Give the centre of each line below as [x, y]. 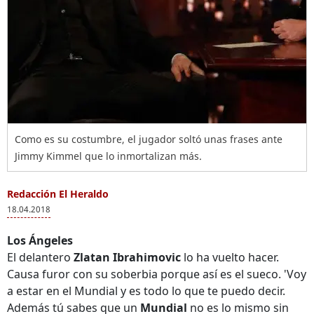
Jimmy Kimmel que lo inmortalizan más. [108, 156]
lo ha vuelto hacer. [230, 257]
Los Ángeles [40, 240]
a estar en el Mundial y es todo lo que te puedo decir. [146, 291]
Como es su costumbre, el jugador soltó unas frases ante [149, 139]
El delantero [40, 257]
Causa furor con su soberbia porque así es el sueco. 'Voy [157, 274]
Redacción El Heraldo [58, 194]
